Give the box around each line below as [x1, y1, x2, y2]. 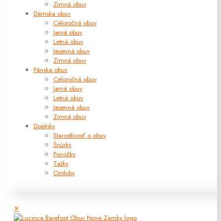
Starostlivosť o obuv [53, 130, 106, 140]
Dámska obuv [34, 8, 71, 18]
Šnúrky [53, 140, 72, 149]
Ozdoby [53, 168, 75, 178]
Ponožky [53, 149, 75, 159]
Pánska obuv [34, 65, 68, 74]
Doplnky [34, 121, 55, 131]
